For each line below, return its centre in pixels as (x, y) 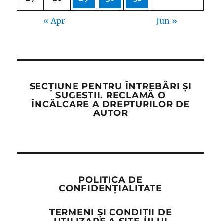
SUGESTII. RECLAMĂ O (110, 95)
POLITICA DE (110, 180)
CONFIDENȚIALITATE (110, 189)
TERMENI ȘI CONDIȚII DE (110, 212)
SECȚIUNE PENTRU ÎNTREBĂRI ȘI (110, 87)
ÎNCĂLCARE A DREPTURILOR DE (110, 104)
